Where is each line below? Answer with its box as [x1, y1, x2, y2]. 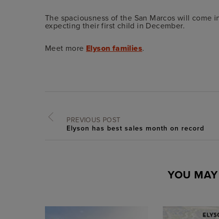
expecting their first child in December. [45, 20, 185, 31]
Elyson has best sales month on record [66, 123, 205, 133]
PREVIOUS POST [66, 114, 121, 125]
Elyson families [86, 43, 142, 54]
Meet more [45, 43, 86, 54]
